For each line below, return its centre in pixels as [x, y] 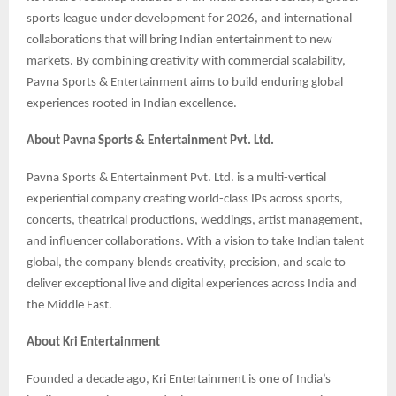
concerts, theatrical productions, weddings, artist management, [194, 221]
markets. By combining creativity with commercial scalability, [186, 62]
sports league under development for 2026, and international [189, 19]
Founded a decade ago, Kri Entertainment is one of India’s [179, 380]
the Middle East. [69, 306]
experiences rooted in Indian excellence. [132, 104]
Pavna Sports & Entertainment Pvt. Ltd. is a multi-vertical [176, 179]
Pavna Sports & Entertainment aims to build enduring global [185, 83]
